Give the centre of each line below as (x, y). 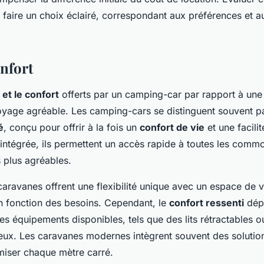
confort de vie (172, 127)
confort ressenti (207, 202)
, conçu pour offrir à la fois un (72, 127)
